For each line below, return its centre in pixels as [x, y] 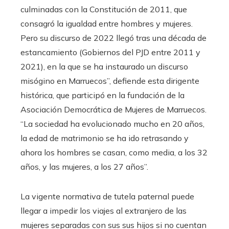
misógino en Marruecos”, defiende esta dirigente [110, 81]
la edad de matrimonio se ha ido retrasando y [105, 138]
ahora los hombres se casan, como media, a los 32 [114, 153]
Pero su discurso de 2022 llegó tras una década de [113, 38]
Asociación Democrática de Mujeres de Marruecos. [113, 110]
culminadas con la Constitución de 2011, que [104, 9]
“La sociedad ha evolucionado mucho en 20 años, [112, 124]
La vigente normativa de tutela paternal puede [107, 197]
